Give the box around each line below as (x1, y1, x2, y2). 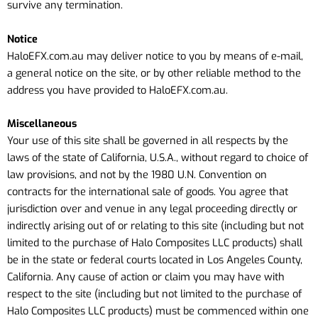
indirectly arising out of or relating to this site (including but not (7, 218, 304, 233)
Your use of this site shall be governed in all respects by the (7, 133, 288, 148)
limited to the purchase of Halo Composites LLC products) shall (7, 235, 302, 250)
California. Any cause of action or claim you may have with (7, 269, 285, 284)
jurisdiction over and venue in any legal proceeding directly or (7, 201, 297, 216)
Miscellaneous (7, 116, 77, 131)
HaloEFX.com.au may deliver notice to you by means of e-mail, (7, 48, 303, 63)
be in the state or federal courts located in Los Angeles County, (7, 252, 302, 267)
